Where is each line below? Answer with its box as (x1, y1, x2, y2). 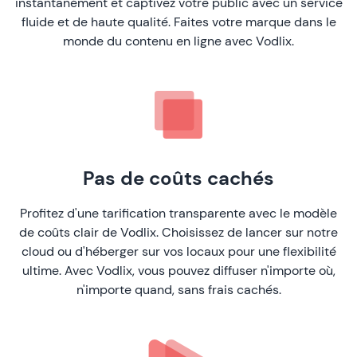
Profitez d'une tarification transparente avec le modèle (20, 204, 337, 222)
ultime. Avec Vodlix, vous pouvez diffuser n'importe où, (22, 261, 335, 279)
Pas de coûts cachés (83, 165, 274, 190)
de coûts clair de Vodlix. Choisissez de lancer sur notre (19, 223, 338, 241)
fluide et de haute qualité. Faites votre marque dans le (21, 13, 336, 30)
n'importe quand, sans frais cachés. (76, 280, 281, 298)
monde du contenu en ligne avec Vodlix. (63, 32, 294, 49)
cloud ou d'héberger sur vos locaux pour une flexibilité (21, 242, 336, 260)
